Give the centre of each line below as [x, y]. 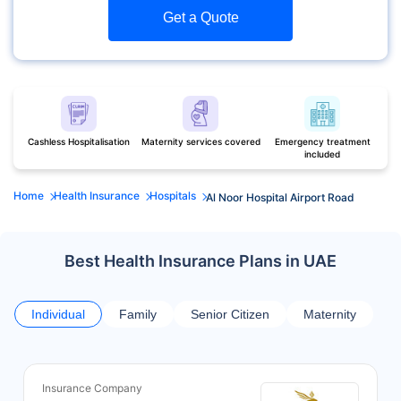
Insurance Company [92, 388]
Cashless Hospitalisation [79, 141]
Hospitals [173, 196]
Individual [58, 314]
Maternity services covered [200, 141]
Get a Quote [200, 17]
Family [138, 314]
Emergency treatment [322, 141]
